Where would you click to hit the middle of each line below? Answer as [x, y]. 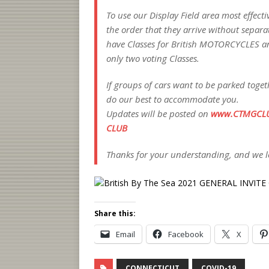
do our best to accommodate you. [173, 99]
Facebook [186, 234]
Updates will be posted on [159, 113]
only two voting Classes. [153, 58]
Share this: [115, 213]
